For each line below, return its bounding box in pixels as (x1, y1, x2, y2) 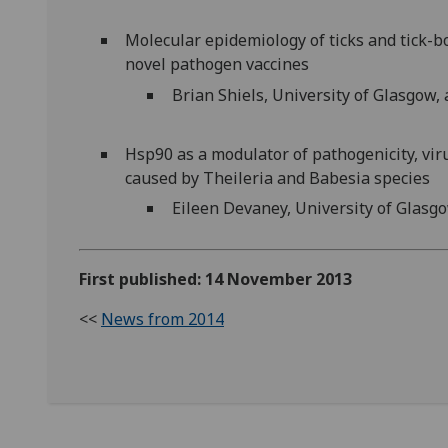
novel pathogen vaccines (125, 53, 318, 76)
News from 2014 (101, 308, 224, 331)
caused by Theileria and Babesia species (125, 166, 439, 189)
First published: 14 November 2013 (79, 268, 352, 291)
